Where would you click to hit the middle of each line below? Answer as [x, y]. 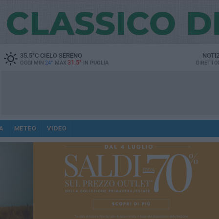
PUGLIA [99, 63]
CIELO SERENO [60, 55]
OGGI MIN [32, 63]
